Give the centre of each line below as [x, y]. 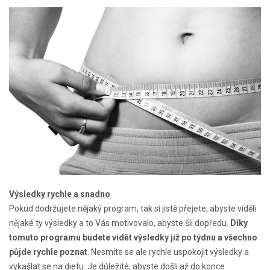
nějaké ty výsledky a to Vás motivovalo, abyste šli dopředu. [120, 223]
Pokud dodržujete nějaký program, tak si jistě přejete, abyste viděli [133, 209]
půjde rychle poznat [48, 252]
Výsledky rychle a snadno [60, 194]
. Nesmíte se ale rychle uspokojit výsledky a [168, 252]
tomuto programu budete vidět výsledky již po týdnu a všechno [133, 238]
